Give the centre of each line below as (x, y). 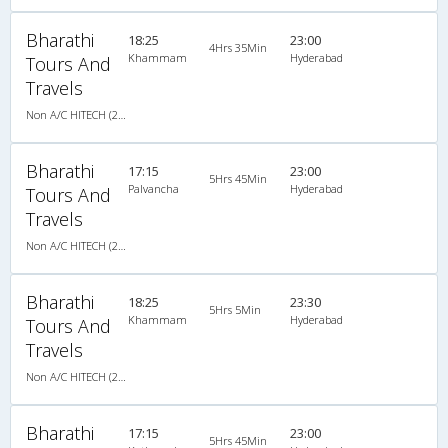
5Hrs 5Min (234, 309)
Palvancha (153, 188)
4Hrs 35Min (237, 47)
